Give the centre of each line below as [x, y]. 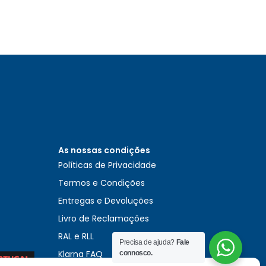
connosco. [136, 253]
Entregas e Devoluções [105, 201]
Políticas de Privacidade [107, 165]
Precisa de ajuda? [148, 242]
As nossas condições [104, 151]
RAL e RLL [76, 237]
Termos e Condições [101, 183]
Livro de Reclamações [103, 219]
